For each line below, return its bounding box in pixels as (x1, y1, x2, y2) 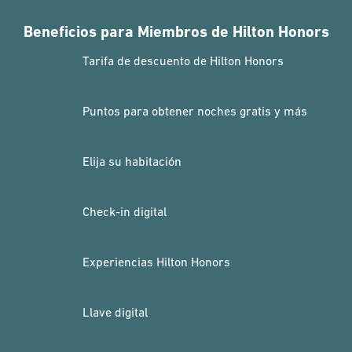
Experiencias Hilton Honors (82, 255, 230, 269)
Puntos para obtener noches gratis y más (82, 104, 307, 118)
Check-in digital (82, 204, 167, 218)
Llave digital (82, 305, 148, 319)
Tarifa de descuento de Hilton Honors (82, 53, 284, 68)
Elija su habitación (82, 154, 181, 168)
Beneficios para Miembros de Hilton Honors (23, 22, 329, 41)
